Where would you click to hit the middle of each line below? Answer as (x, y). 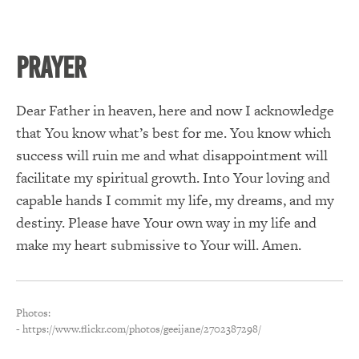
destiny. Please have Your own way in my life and (166, 223)
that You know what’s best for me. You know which (173, 133)
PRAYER (51, 69)
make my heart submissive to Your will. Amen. (159, 245)
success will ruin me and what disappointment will (172, 155)
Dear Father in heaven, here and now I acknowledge (175, 111)
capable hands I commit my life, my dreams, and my (175, 200)
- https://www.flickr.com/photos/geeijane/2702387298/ (139, 329)
